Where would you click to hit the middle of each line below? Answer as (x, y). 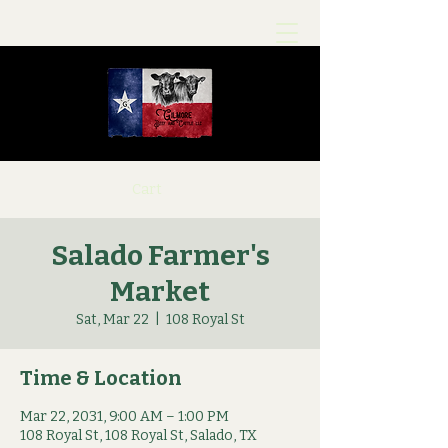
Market (160, 291)
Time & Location (101, 378)
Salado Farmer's (160, 255)
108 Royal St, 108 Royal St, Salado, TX (138, 435)
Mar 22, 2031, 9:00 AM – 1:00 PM (124, 416)
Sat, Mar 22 (112, 319)
